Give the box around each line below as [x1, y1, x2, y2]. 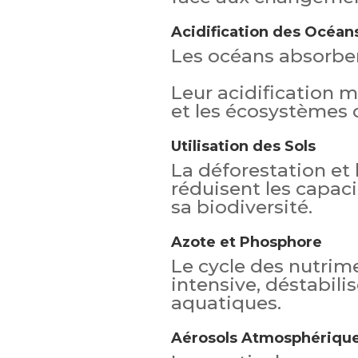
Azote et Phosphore [170, 233, 322, 252]
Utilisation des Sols [170, 137, 316, 156]
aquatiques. [170, 292, 281, 315]
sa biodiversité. [170, 196, 312, 219]
